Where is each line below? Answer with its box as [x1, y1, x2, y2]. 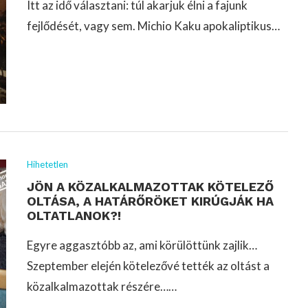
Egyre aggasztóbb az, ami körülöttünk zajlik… [27, 237, 257, 252]
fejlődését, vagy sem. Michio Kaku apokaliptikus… [27, 18, 280, 33]
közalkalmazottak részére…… [27, 278, 177, 294]
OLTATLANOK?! [27, 208, 121, 223]
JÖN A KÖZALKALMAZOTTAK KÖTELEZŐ [27, 179, 274, 194]
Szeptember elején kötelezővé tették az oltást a [27, 258, 269, 273]
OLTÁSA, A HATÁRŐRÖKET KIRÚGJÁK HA [27, 193, 274, 208]
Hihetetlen [27, 158, 68, 170]
